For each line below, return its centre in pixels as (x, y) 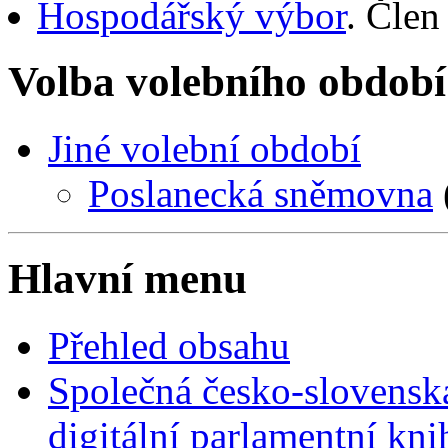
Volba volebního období (227, 82)
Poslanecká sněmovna (260, 194)
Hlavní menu (127, 279)
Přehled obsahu (169, 346)
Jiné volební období (204, 149)
